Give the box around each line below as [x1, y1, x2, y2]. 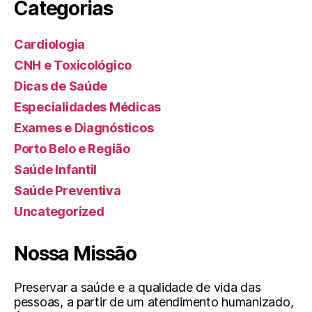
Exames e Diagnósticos [14, 120, 154, 135]
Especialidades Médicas [14, 100, 162, 114]
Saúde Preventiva [14, 183, 121, 198]
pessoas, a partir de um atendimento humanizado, [14, 295, 294, 309]
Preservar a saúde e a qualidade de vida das [14, 280, 261, 295]
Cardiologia [14, 37, 86, 52]
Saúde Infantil [14, 162, 97, 177]
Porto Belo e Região [14, 141, 130, 156]
